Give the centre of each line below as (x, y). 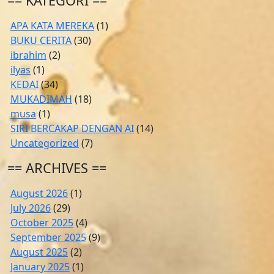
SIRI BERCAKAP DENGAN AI (72, 128)
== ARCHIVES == (57, 168)
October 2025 (42, 223)
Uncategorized (45, 143)
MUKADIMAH (41, 99)
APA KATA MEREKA (52, 26)
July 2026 (31, 208)
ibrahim (28, 55)
